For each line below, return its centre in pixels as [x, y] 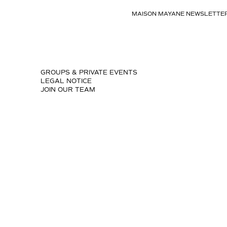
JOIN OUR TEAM [68, 90]
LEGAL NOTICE [66, 81]
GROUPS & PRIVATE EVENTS [89, 73]
